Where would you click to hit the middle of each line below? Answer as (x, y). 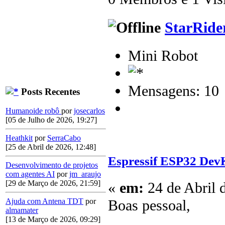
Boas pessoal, (149, 206)
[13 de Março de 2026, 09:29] (53, 219)
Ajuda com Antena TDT (44, 201)
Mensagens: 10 (174, 91)
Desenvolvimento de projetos (52, 165)
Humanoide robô (33, 111)
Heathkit (19, 138)
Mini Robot (163, 55)
